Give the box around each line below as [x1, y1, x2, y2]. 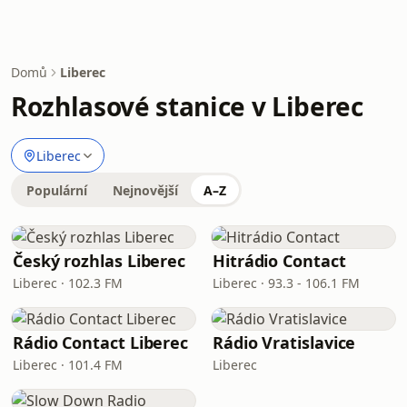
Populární [26, 182, 87, 199]
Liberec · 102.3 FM [13, 274, 123, 292]
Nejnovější [113, 182, 178, 199]
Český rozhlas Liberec [13, 250, 186, 272]
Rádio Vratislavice [213, 332, 356, 353]
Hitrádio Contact [213, 250, 346, 272]
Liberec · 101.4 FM [13, 356, 123, 373]
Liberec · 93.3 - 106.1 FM [213, 274, 360, 292]
